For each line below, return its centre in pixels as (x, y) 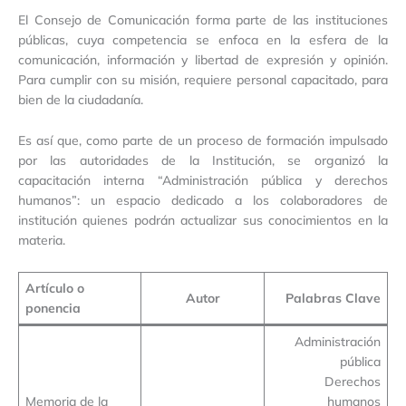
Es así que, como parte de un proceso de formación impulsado (203, 140)
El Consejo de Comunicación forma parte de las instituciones (203, 19)
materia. (43, 240)
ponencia (53, 308)
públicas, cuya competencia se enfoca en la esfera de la (203, 39)
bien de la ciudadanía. (82, 99)
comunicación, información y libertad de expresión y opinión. (203, 59)
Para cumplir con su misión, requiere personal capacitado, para (203, 79)
